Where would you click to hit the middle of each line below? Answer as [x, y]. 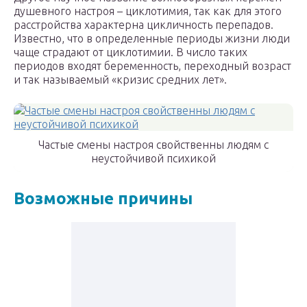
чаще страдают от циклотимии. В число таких [131, 52]
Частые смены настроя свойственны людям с [153, 145]
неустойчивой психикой [153, 159]
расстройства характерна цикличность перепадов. [144, 25]
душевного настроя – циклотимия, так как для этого [148, 11]
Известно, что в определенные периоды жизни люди [152, 39]
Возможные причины [103, 199]
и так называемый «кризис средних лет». [120, 80]
